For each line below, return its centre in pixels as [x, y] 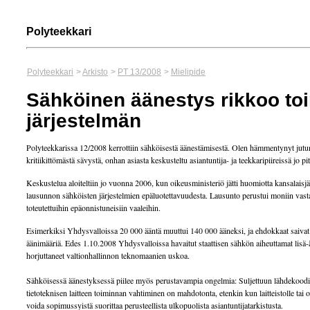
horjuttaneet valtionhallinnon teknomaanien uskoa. [108, 255]
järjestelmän [84, 121]
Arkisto [95, 72]
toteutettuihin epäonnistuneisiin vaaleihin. [93, 208]
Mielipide [188, 72]
